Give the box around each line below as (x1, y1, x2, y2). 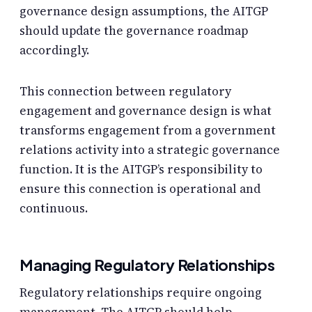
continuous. (19, 199, 88, 217)
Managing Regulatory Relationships (19, 254, 275, 274)
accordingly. (19, 41, 89, 58)
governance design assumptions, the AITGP (19, 2, 268, 19)
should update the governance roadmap (19, 22, 248, 39)
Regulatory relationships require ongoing (19, 284, 262, 302)
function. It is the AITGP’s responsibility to (19, 160, 263, 178)
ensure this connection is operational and (19, 180, 260, 197)
